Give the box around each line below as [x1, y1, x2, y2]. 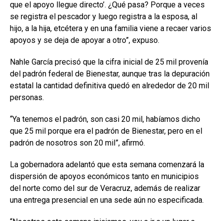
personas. [10, 92, 44, 102]
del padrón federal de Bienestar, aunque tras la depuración [10, 69, 210, 78]
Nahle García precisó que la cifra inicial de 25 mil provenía [10, 57, 208, 67]
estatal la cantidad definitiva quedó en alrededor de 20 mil [10, 80, 209, 90]
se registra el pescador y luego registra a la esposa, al [10, 11, 197, 21]
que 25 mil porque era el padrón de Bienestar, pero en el [10, 126, 202, 136]
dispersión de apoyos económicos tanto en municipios [10, 171, 199, 181]
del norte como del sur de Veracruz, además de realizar [10, 183, 200, 193]
